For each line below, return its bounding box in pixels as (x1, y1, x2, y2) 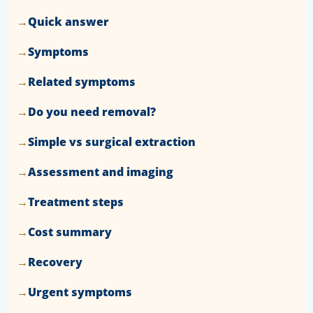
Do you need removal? (28, 104, 156, 120)
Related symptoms (28, 74, 136, 90)
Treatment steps (28, 194, 124, 210)
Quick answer (28, 14, 109, 30)
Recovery (28, 254, 82, 270)
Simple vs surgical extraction (28, 134, 196, 150)
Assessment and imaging (28, 164, 173, 180)
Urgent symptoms (28, 284, 132, 300)
